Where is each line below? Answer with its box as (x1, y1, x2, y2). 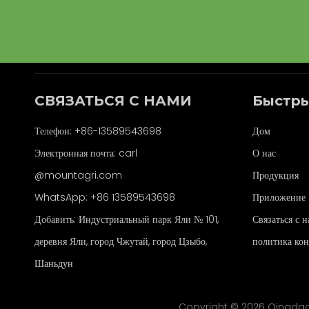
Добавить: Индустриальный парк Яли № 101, (34, 212, 219, 226)
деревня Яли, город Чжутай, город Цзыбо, (34, 234, 207, 248)
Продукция (252, 168, 299, 182)
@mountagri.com (34, 168, 122, 182)
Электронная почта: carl (34, 146, 137, 160)
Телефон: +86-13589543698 (34, 123, 161, 138)
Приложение (252, 190, 306, 204)
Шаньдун (34, 256, 73, 270)
